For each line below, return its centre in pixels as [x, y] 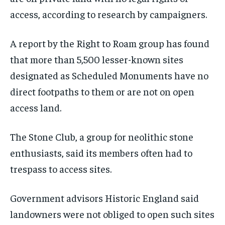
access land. [36, 107]
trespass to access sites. [61, 168]
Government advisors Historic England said [104, 197]
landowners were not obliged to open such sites [112, 213]
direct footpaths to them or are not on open [102, 91]
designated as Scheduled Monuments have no [109, 75]
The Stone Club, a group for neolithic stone [102, 136]
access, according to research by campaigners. [108, 14]
